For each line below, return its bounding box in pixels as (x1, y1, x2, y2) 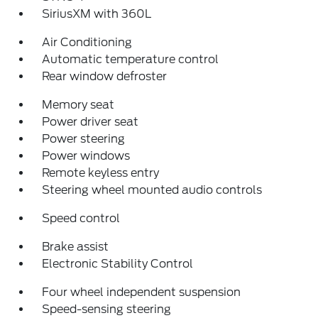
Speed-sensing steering (42, 302, 172, 316)
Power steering (42, 132, 126, 146)
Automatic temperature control (42, 53, 219, 66)
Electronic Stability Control (42, 257, 194, 270)
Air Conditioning (42, 35, 133, 49)
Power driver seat (42, 115, 139, 128)
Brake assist (42, 240, 109, 253)
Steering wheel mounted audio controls (42, 183, 263, 197)
